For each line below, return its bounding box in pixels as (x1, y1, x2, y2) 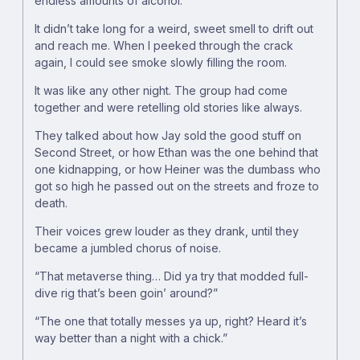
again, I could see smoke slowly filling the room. (35, 55, 287, 70)
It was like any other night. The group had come (35, 84, 288, 98)
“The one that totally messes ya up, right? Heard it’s (35, 314, 307, 329)
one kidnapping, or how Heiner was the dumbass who (35, 162, 321, 177)
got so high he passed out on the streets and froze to (35, 179, 319, 194)
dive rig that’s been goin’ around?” (35, 286, 218, 301)
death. (35, 196, 67, 211)
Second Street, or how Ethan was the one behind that (35, 145, 318, 160)
